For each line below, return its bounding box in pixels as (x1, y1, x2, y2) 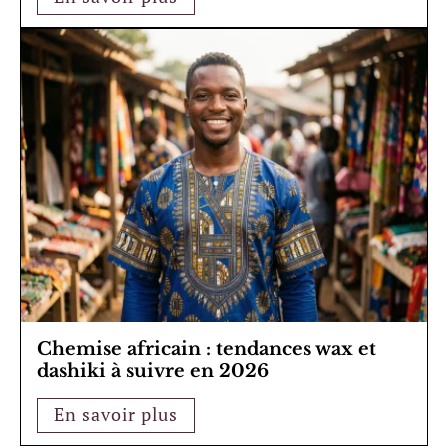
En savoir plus (54, 401, 178, 426)
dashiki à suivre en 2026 (37, 359, 269, 382)
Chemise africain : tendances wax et (37, 337, 376, 360)
